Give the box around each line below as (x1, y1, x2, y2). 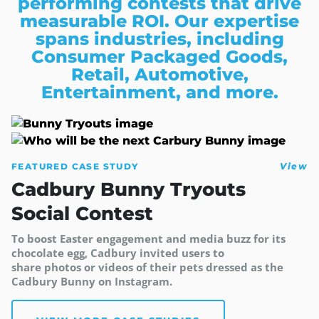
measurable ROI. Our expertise (20, 11, 299, 32)
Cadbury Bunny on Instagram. (11, 274, 172, 289)
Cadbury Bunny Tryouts (11, 178, 246, 202)
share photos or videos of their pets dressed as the (11, 260, 283, 275)
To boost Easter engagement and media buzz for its (11, 231, 286, 246)
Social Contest (11, 202, 153, 226)
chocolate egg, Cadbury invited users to (11, 246, 224, 261)
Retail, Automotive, (70, 64, 249, 85)
